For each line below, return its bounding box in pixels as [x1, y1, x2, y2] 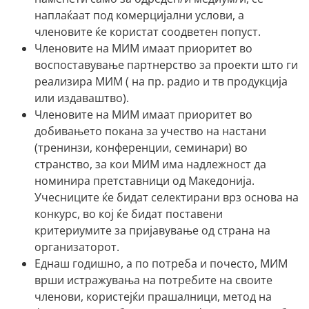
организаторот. [34, 239, 119, 255]
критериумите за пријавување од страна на [34, 222, 270, 238]
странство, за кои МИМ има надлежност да [34, 156, 266, 172]
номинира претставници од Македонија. [34, 172, 255, 188]
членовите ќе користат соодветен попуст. [34, 23, 261, 39]
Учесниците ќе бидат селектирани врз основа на [34, 189, 299, 205]
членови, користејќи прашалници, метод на [34, 288, 272, 304]
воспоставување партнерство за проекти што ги [34, 57, 298, 72]
